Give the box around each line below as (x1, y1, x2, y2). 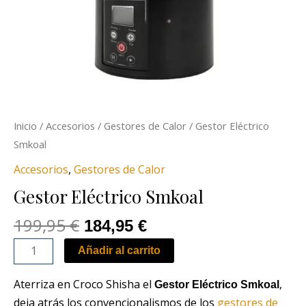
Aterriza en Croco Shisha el (14, 277, 154, 292)
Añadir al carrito (78, 244, 161, 256)
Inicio (14, 118, 37, 133)
